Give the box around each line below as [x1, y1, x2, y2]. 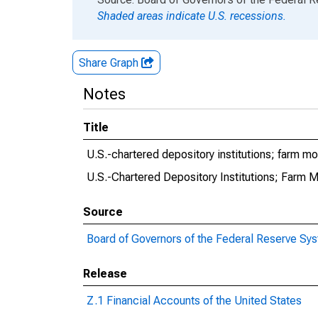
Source [83, 205, 123, 219]
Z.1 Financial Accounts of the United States [87, 294, 302, 307]
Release [83, 267, 127, 280]
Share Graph [79, 56, 141, 70]
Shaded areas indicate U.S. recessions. [97, 9, 286, 23]
